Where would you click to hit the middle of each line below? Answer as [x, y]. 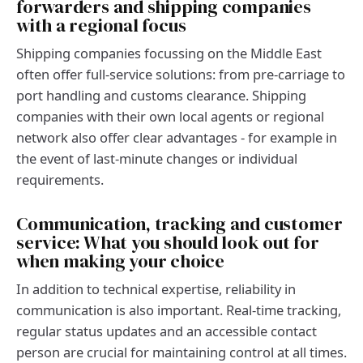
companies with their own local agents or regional [170, 117]
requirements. [60, 180]
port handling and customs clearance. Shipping [161, 96]
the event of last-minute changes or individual [157, 159]
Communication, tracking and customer [179, 224]
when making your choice [120, 262]
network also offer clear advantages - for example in [177, 138]
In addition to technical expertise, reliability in [156, 289]
